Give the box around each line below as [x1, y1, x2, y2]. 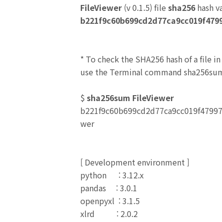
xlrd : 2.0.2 [80, 208, 138, 220]
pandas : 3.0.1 [80, 182, 137, 194]
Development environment [85, 156, 185, 168]
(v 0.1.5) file [122, 1, 168, 13]
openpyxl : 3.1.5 [80, 195, 140, 207]
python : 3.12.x [80, 169, 144, 181]
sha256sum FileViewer [87, 92, 174, 104]
